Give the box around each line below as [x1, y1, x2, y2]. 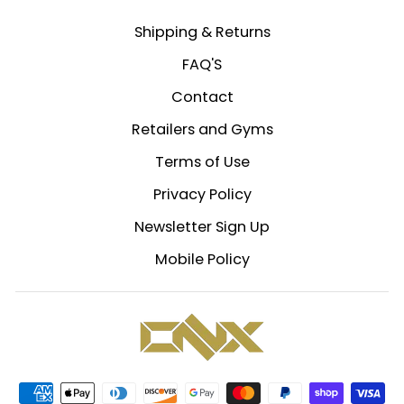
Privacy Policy [152, 183, 252, 205]
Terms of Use [154, 151, 250, 172]
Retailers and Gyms [131, 118, 273, 140]
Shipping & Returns [133, 21, 271, 42]
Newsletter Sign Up [134, 216, 270, 237]
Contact [170, 86, 234, 107]
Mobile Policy [154, 248, 250, 270]
